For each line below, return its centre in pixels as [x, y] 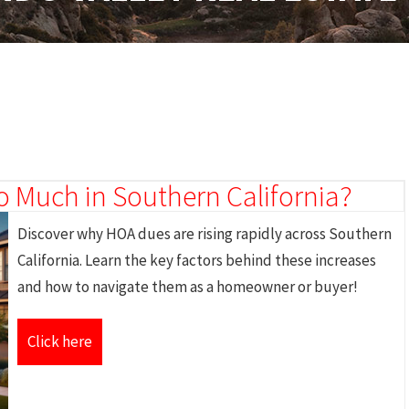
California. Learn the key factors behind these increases [197, 260]
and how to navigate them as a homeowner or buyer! [188, 287]
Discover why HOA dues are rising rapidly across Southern [204, 234]
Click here [60, 341]
